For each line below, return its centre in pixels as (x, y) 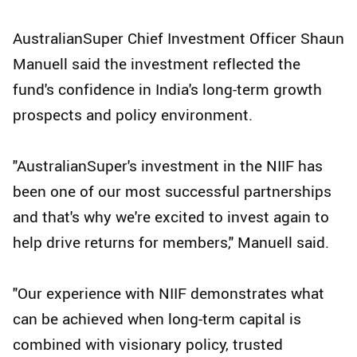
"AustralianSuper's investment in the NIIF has (168, 166)
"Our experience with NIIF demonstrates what (169, 294)
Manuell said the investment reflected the (157, 64)
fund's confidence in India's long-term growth (167, 90)
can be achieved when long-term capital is (157, 319)
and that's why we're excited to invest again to (171, 217)
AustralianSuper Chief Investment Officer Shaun (178, 39)
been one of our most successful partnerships (172, 192)
